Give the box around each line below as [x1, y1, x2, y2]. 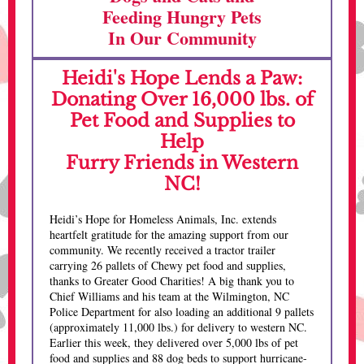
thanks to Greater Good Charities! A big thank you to [50, 273, 294, 288]
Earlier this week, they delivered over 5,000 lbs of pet [50, 335, 298, 350]
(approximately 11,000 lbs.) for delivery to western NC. [50, 319, 307, 335]
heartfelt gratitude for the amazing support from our [50, 227, 288, 242]
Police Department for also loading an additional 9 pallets [50, 304, 314, 319]
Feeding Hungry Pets [102, 3, 262, 30]
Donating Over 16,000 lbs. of [50, 89, 314, 110]
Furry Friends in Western [66, 152, 298, 174]
